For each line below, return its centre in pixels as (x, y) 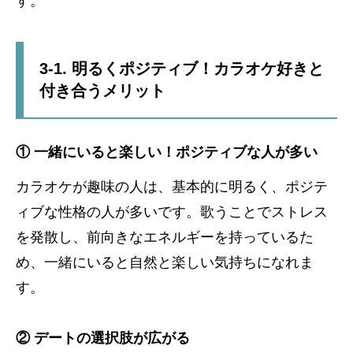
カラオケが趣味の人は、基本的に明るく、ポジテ (172, 187)
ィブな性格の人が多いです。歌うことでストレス (172, 212)
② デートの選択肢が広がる (103, 338)
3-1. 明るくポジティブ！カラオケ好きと (182, 69)
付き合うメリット (102, 91)
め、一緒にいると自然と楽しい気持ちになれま (165, 263)
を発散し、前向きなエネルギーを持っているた (165, 238)
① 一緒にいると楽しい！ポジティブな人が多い (167, 152)
